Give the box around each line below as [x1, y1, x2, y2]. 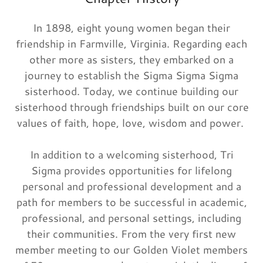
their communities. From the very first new [27, 226, 236, 242]
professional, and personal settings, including [22, 210, 241, 226]
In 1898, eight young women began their [33, 20, 230, 36]
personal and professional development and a [22, 178, 241, 194]
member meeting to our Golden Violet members [15, 242, 248, 258]
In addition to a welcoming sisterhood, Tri [29, 147, 234, 163]
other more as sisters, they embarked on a [29, 52, 234, 68]
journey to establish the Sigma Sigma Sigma [25, 68, 238, 83]
